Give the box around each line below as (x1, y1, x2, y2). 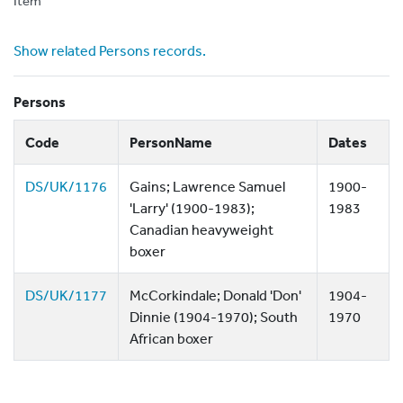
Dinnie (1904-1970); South (130, 308, 298, 326)
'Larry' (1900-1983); (130, 199, 255, 217)
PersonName (130, 133, 212, 151)
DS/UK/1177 (25, 286, 107, 304)
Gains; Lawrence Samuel (130, 177, 285, 195)
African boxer (130, 329, 213, 347)
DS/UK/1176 (25, 177, 107, 195)
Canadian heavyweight (130, 220, 273, 238)
